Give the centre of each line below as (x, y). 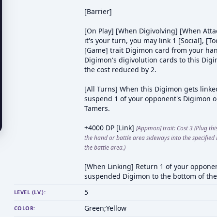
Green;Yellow (105, 208)
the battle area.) (105, 147)
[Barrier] (98, 11)
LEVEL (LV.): (30, 192)
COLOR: (25, 208)
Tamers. (97, 108)
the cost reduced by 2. (120, 70)
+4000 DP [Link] (110, 128)
